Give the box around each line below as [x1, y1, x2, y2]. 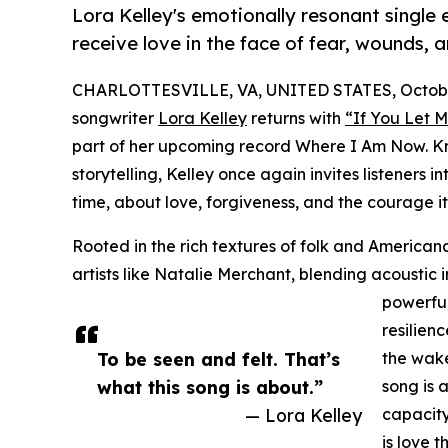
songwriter [72, 108, 158, 129]
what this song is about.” [97, 376, 323, 399]
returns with [247, 108, 345, 129]
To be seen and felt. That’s [97, 348, 340, 371]
